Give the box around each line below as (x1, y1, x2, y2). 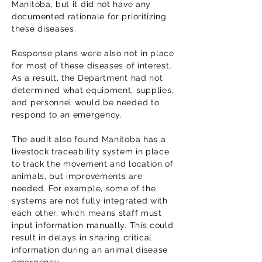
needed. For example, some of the (12, 184, 156, 193)
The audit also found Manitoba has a (12, 135, 166, 144)
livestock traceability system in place (12, 147, 170, 156)
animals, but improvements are (12, 171, 143, 181)
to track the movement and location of (12, 159, 174, 168)
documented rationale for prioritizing (12, 12, 167, 21)
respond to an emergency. (12, 110, 122, 119)
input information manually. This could (12, 220, 174, 230)
